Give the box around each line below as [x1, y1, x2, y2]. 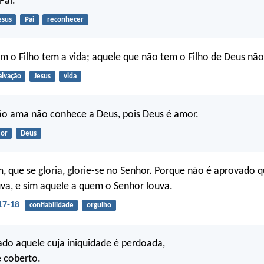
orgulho [86, 202, 111, 210]
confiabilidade [29, 202, 74, 210]
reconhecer [47, 15, 84, 24]
